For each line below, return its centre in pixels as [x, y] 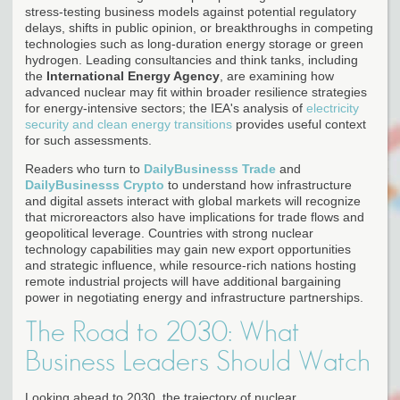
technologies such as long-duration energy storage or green [194, 43]
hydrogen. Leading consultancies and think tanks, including [192, 59]
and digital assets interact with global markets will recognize [193, 200]
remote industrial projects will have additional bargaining [183, 281]
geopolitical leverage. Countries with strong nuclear [169, 233]
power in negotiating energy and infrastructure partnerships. [194, 297]
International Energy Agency [133, 75]
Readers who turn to [84, 168]
